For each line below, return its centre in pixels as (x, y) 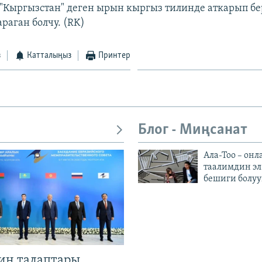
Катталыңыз (49, 55)
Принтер (114, 55)
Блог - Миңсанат (193, 130)
